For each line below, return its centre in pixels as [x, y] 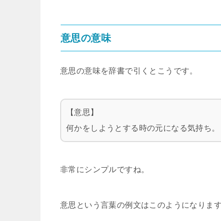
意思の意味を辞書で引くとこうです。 [129, 71]
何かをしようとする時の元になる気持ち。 [143, 128]
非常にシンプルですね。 [105, 169]
